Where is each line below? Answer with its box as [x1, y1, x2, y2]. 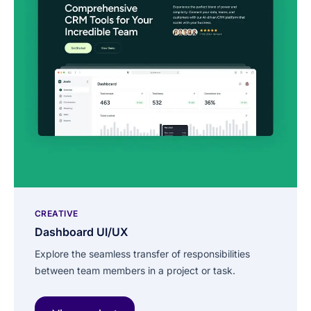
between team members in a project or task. [35, 264, 235, 277]
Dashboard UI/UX [35, 225, 128, 239]
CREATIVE [35, 208, 78, 219]
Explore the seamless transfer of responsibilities [35, 248, 250, 260]
